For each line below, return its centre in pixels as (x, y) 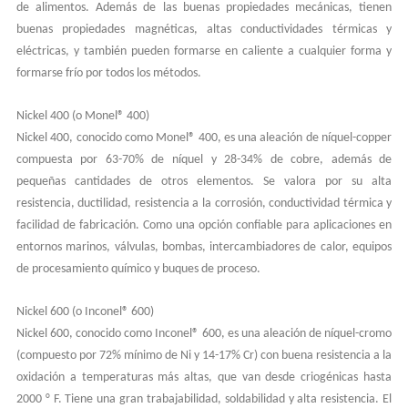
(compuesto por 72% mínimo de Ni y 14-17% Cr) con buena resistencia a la (204, 355)
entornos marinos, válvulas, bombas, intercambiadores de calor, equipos (204, 247)
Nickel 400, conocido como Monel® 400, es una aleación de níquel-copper (204, 138)
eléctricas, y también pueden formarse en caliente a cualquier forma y (204, 51)
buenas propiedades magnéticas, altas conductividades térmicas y (204, 29)
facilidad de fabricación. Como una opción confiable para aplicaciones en (204, 225)
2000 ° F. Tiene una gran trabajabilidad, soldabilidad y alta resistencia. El (204, 399)
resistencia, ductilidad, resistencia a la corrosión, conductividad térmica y (204, 203)
